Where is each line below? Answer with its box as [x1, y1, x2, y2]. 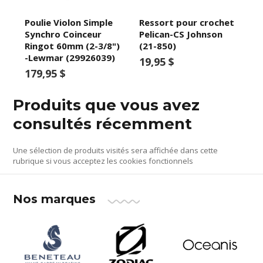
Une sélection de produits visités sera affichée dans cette [13, 144, 218, 156]
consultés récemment [13, 114, 193, 133]
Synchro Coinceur [25, 28, 102, 40]
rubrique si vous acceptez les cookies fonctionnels [13, 155, 194, 166]
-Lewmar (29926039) [25, 51, 116, 63]
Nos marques [13, 191, 96, 206]
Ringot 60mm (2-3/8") [25, 39, 120, 52]
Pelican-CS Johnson [139, 28, 222, 40]
